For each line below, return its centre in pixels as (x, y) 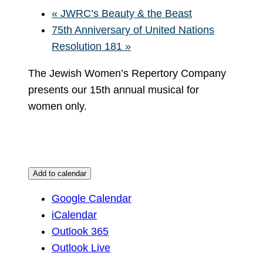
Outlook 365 (80, 231)
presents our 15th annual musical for (114, 90)
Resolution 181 (88, 46)
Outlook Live (81, 247)
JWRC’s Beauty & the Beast (125, 13)
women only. (58, 106)
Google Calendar (92, 198)
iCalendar (74, 215)
